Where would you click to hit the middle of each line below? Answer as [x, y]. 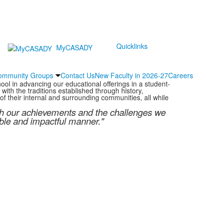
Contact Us [78, 75]
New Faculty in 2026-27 [131, 75]
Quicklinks [132, 46]
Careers [181, 75]
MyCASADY [75, 47]
